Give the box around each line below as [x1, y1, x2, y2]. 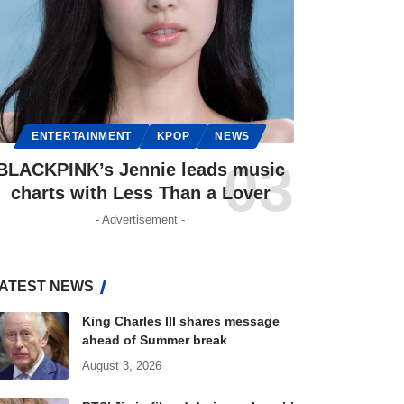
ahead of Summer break [81, 333, 227, 348]
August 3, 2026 [81, 359, 161, 373]
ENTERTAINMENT [32, 131, 133, 142]
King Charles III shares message [81, 314, 280, 329]
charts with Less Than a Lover [10, 183, 271, 204]
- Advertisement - [96, 213, 186, 227]
